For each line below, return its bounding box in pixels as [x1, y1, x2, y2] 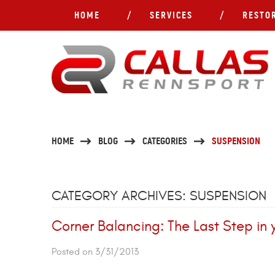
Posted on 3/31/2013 [52, 246, 139, 258]
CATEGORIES [142, 134, 187, 148]
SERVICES [149, 9, 193, 21]
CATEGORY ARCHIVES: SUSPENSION [52, 188, 266, 204]
